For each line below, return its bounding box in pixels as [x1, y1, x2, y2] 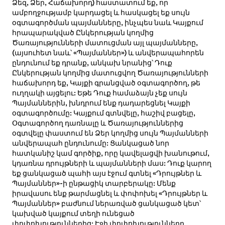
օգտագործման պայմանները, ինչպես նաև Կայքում [12, 19, 203, 27]
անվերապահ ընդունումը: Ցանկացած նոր [12, 140, 169, 147]
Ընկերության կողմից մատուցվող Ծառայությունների [12, 69, 208, 77]
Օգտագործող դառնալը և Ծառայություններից [12, 120, 183, 127]
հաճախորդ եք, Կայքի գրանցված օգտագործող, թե [12, 79, 200, 87]
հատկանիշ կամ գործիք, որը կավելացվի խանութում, [12, 150, 209, 157]
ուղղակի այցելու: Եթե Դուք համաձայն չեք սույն [12, 89, 187, 97]
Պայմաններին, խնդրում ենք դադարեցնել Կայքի [12, 99, 190, 107]
